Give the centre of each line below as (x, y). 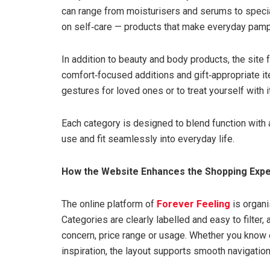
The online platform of (109, 204)
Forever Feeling (193, 204)
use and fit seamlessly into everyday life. (148, 139)
